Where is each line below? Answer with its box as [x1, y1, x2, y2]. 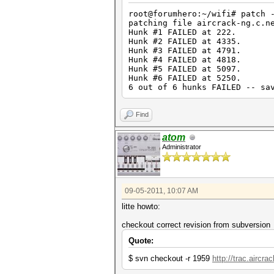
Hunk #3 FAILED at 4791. [128, 46, 241, 55]
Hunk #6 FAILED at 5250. [128, 73, 241, 83]
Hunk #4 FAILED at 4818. [128, 55, 241, 64]
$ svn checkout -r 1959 [128, 254, 212, 263]
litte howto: [122, 202, 160, 211]
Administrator [162, 143, 201, 150]
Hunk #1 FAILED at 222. [128, 28, 236, 37]
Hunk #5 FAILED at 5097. [128, 64, 241, 73]
